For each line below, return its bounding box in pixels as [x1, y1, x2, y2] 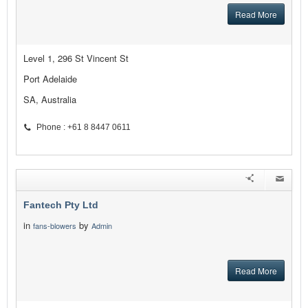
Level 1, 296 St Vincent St [23, 52, 129, 65]
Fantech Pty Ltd [23, 199, 98, 211]
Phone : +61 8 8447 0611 [36, 122, 131, 133]
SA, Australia [23, 93, 76, 107]
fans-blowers [33, 220, 76, 232]
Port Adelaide [23, 72, 77, 86]
